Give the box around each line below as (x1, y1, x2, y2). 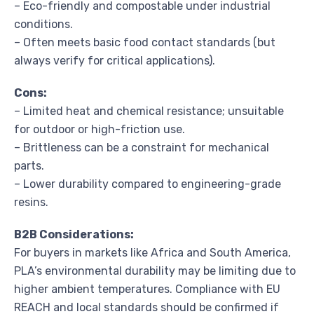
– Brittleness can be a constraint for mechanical (14, 140, 269, 154)
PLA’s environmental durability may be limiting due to (14, 264, 296, 278)
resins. (14, 195, 48, 209)
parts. (14, 158, 44, 172)
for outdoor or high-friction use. (14, 122, 185, 136)
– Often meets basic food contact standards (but (14, 35, 275, 49)
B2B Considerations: (14, 227, 134, 241)
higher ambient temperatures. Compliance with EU (14, 282, 280, 296)
